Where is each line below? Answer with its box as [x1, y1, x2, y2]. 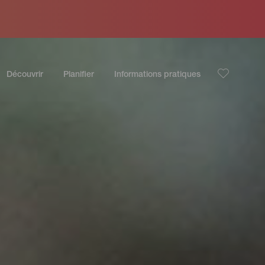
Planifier [63, 71, 95, 79]
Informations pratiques [114, 71, 201, 79]
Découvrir [7, 71, 44, 79]
